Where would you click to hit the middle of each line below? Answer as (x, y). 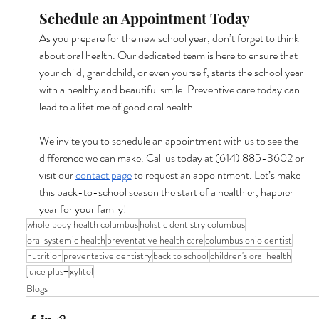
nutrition (44, 255)
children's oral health (250, 255)
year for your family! (83, 209)
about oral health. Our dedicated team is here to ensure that (169, 55)
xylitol (81, 271)
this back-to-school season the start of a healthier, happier (167, 192)
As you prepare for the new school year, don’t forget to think (170, 38)
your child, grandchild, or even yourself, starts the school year (172, 72)
